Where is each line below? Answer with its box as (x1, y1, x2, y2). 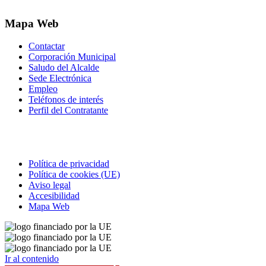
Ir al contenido (5, 254, 59, 264)
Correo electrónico (121, 138, 191, 149)
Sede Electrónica (28, 73, 91, 84)
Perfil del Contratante (28, 105, 108, 116)
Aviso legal (28, 180, 71, 191)
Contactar (28, 41, 65, 52)
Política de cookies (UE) (28, 169, 120, 180)
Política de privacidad (28, 159, 109, 169)
